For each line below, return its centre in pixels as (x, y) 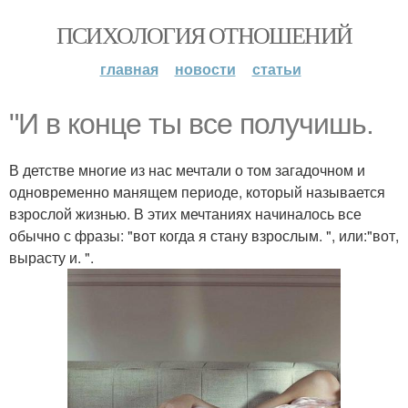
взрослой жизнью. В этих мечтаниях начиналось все (185, 214)
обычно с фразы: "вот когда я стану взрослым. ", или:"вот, (204, 235)
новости (205, 69)
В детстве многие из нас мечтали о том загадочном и (187, 170)
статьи (276, 69)
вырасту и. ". (51, 257)
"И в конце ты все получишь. (191, 124)
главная (129, 69)
